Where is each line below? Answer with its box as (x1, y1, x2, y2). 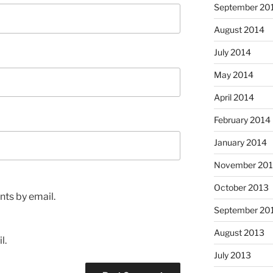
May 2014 (213, 69, 253, 80)
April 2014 (213, 92, 254, 103)
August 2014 (213, 24, 264, 35)
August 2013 (213, 227, 264, 238)
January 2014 (213, 137, 267, 148)
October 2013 (213, 182, 269, 193)
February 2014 (213, 115, 271, 126)
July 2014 (213, 47, 251, 58)
